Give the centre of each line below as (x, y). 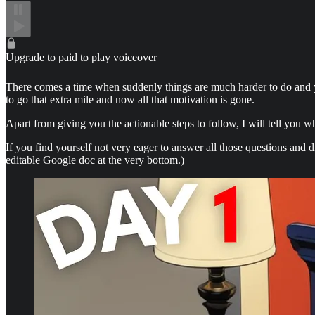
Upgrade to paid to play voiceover (81, 57)
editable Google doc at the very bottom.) (95, 160)
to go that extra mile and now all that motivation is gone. (130, 99)
